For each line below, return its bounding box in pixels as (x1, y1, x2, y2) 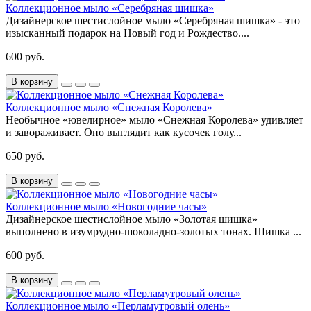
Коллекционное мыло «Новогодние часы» (6, 201, 207, 213)
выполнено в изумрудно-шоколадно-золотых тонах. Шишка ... (6, 226, 301, 238)
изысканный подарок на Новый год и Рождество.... (6, 27, 249, 40)
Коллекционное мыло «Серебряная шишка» (6, 2, 214, 15)
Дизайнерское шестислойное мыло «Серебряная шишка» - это (6, 15, 300, 27)
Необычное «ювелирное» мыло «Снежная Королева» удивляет (6, 114, 303, 126)
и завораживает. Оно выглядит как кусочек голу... (6, 126, 242, 139)
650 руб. (6, 150, 44, 162)
